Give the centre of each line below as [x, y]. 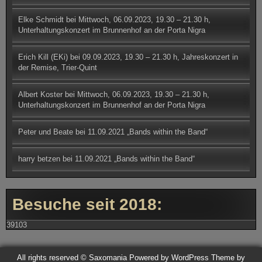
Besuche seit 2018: [87, 205]
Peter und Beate [46, 132]
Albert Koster [40, 95]
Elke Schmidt [41, 20]
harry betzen [39, 159]
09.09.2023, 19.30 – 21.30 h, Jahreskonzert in [160, 57]
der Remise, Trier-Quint [58, 68]
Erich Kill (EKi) [43, 57]
